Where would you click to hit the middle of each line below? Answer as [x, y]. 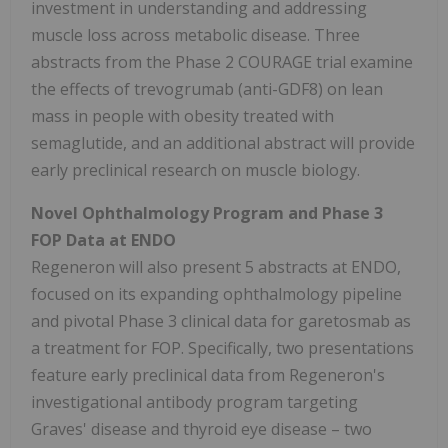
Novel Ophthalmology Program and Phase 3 [207, 212]
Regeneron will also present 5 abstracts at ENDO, [216, 266]
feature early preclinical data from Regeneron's [208, 374]
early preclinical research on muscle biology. [195, 169]
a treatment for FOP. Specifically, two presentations [222, 347]
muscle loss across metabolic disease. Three [195, 34]
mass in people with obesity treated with [182, 115]
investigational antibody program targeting [194, 401]
